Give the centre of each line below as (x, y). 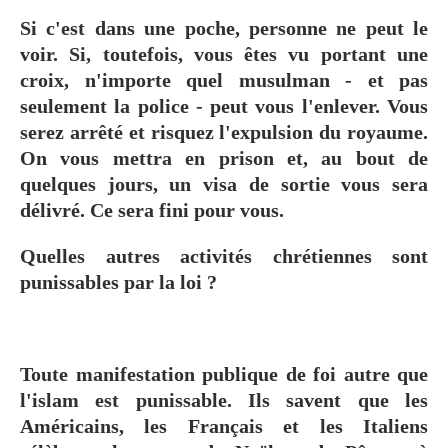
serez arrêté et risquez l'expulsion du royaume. (224, 131)
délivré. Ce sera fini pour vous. (152, 209)
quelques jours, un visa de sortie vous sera (224, 183)
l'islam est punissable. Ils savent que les (224, 399)
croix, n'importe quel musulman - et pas (224, 79)
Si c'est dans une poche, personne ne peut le (224, 27)
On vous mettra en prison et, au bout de (224, 157)
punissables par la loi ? (121, 281)
